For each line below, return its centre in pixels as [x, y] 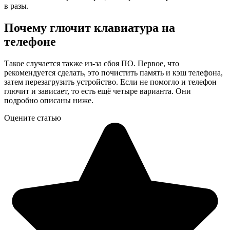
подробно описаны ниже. [49, 100]
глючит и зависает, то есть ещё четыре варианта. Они [98, 91]
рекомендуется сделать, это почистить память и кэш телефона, [113, 72]
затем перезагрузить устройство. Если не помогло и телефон [110, 82]
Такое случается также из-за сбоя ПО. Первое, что [92, 63]
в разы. [16, 6]
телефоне [30, 41]
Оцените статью [33, 118]
